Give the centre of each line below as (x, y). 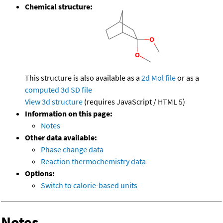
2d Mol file (159, 78)
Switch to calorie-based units (89, 185)
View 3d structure (54, 102)
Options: (40, 173)
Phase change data (72, 150)
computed (42, 90)
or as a (187, 78)
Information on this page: (69, 114)
